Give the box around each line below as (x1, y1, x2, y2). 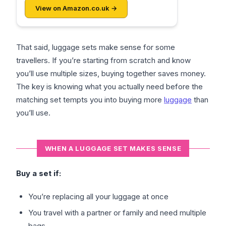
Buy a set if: (16, 168, 61, 179)
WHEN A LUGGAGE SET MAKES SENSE (44, 144, 182, 153)
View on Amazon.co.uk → (35, 4, 117, 13)
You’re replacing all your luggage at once (28, 192, 168, 202)
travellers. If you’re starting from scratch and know (16, 55, 191, 66)
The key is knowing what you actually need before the (16, 82, 203, 92)
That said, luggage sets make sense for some (16, 42, 175, 52)
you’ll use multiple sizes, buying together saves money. (16, 69, 206, 79)
